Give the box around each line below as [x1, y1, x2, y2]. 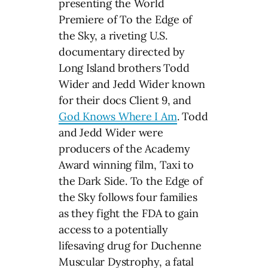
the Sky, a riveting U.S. [59, 28, 167, 42]
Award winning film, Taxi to [59, 157, 194, 172]
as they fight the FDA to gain [59, 206, 199, 220]
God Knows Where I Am [59, 109, 177, 123]
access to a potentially [59, 222, 168, 236]
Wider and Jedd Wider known [59, 77, 206, 91]
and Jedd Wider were [59, 125, 163, 139]
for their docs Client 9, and [59, 93, 191, 107]
